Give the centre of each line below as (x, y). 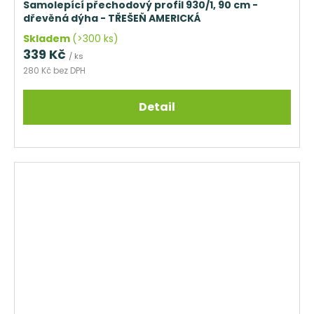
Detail (157, 107)
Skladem (48, 38)
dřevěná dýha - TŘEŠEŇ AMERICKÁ (112, 18)
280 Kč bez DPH (54, 70)
